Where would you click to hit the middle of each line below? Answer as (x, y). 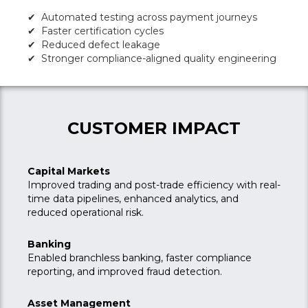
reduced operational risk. (86, 212)
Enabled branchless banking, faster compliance (140, 258)
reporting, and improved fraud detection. (125, 272)
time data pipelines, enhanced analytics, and (133, 199)
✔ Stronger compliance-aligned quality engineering (152, 58)
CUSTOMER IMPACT (154, 128)
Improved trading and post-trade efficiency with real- (154, 185)
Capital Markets (69, 171)
